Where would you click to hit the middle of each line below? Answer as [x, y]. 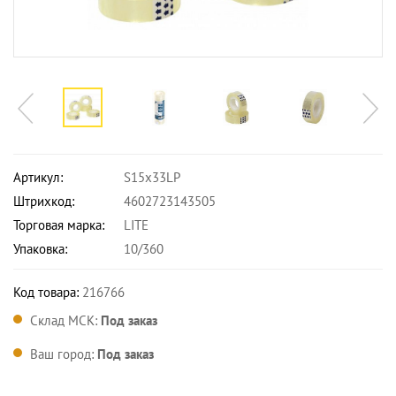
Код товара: [46, 292]
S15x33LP [152, 177]
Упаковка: [40, 249]
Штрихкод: [44, 201]
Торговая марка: [59, 225]
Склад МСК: [65, 320]
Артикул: [38, 177]
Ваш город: [64, 354]
